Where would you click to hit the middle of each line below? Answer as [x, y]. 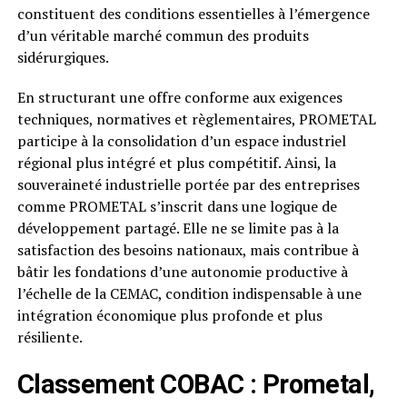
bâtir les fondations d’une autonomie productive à [182, 272]
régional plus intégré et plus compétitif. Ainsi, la [176, 163]
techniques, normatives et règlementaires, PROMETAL [196, 119]
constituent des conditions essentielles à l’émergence [193, 14]
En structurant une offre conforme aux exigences [179, 98]
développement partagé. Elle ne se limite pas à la [178, 228]
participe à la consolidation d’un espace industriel [181, 141]
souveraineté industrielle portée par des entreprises [188, 185]
